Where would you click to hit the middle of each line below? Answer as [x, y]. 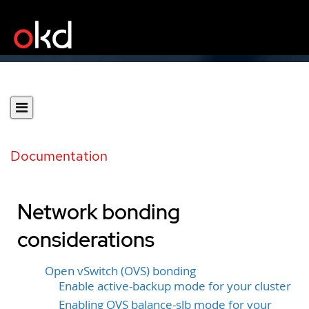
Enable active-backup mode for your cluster [175, 286]
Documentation [59, 156]
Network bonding [99, 212]
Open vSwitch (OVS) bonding [120, 271]
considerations [86, 239]
